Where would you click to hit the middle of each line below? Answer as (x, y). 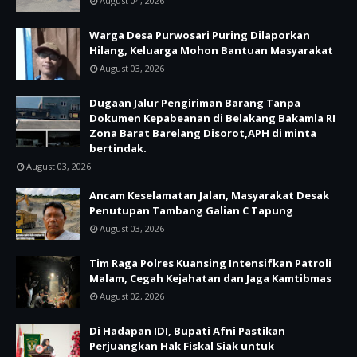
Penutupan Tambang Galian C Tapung (191, 210)
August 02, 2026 (132, 296)
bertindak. (118, 148)
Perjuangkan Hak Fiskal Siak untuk (182, 346)
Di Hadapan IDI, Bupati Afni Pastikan (187, 331)
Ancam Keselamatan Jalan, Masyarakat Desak (209, 195)
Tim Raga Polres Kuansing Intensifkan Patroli (210, 263)
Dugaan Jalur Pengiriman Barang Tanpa (195, 103)
